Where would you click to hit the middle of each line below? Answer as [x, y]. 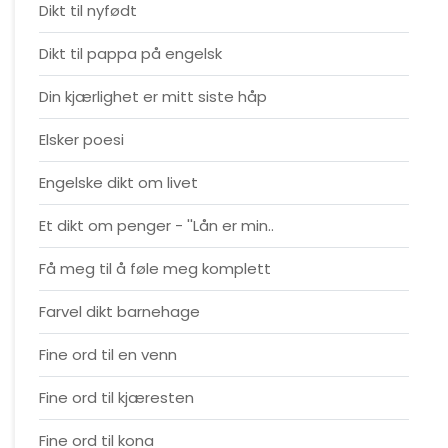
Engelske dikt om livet [118, 182]
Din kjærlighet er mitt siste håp [153, 96]
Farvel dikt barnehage [119, 311]
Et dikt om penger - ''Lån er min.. [156, 225]
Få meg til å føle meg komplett [155, 268]
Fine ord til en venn [108, 354]
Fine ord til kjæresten [116, 397]
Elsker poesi [81, 139]
